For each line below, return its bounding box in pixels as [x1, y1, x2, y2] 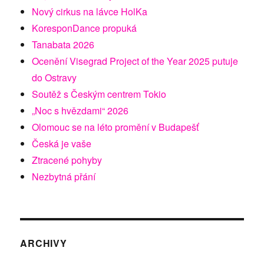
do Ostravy [32, 71, 77, 85]
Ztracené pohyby [32, 153, 103, 167]
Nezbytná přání [32, 170, 96, 184]
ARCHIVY [20, 236, 67, 250]
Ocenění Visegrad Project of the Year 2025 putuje [32, 54, 239, 68]
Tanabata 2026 [32, 38, 95, 52]
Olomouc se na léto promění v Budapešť [32, 120, 199, 134]
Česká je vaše [32, 137, 92, 151]
